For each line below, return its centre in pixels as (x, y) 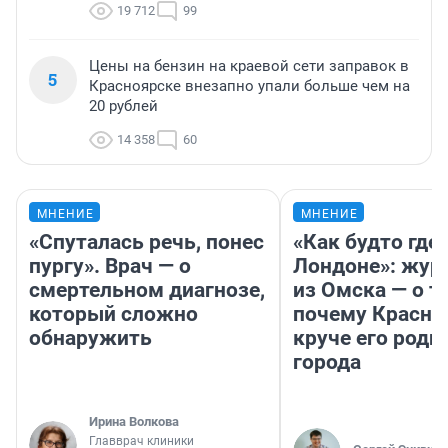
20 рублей (123, 106)
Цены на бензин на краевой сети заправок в (249, 66)
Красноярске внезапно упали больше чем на (249, 86)
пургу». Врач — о (110, 266)
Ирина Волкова (134, 422)
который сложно (113, 314)
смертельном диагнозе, (147, 290)
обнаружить (90, 338)
